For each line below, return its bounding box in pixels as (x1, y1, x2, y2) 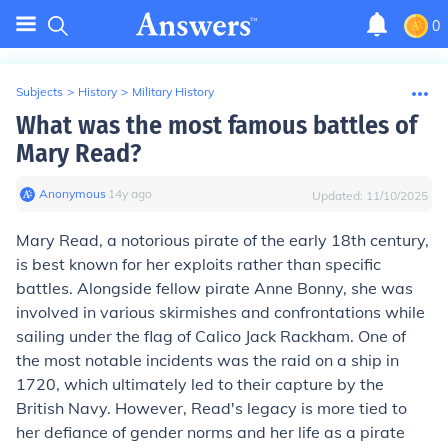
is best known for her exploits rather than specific (16, 254, 381, 274)
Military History (132, 84, 214, 99)
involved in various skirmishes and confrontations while (16, 302, 425, 322)
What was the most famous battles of (16, 110, 417, 141)
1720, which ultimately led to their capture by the (16, 374, 384, 394)
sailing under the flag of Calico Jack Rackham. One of (16, 326, 406, 346)
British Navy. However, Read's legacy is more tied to (16, 398, 407, 418)
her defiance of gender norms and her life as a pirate (16, 422, 405, 442)
